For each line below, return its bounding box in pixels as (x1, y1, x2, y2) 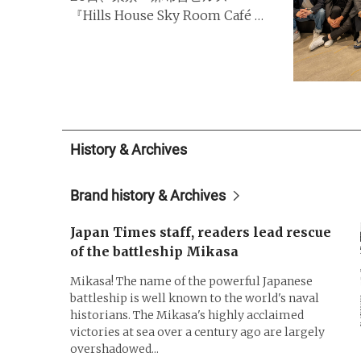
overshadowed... (70, 342, 159, 356)
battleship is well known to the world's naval (70, 291, 319, 305)
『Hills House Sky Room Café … (70, 6, 263, 23)
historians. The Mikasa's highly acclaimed (70, 308, 304, 322)
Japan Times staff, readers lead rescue (70, 224, 331, 240)
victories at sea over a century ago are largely (70, 325, 325, 339)
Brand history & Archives (70, 187, 226, 204)
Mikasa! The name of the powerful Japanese (70, 274, 313, 288)
